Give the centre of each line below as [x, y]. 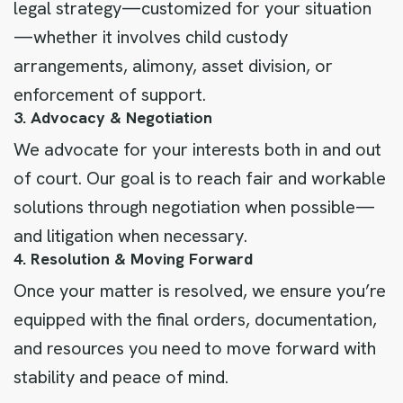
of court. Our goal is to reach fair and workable [200, 178]
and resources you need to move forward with [195, 348]
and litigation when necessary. [130, 236]
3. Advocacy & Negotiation [113, 117]
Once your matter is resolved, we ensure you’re [200, 291]
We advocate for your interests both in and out [197, 149]
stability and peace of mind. [121, 377]
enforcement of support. [110, 94]
